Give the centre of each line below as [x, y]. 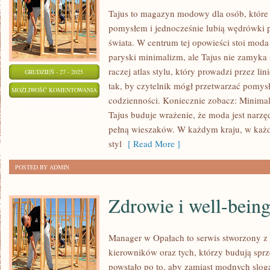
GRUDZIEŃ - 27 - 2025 [54, 72]
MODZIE [108, 119]
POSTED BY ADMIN [42, 167]
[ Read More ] [151, 143]
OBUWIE [108, 89]
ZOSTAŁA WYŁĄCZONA [54, 105]
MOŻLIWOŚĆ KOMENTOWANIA [54, 90]
